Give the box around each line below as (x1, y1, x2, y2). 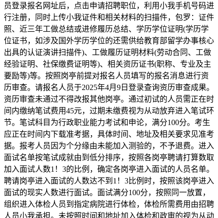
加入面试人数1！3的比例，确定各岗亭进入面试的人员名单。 (4, 165, 214, 174)
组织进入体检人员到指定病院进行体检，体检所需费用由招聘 (4, 200, 214, 209)
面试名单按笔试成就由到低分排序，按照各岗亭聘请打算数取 (4, 153, 214, 162)
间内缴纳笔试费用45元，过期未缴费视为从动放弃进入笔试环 (4, 107, 214, 115)
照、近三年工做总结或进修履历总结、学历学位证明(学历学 (4, 25, 209, 34)
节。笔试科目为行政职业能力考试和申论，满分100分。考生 (4, 118, 210, 127)
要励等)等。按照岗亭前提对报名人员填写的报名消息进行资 (4, 72, 209, 80)
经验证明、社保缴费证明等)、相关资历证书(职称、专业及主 (4, 60, 211, 69)
